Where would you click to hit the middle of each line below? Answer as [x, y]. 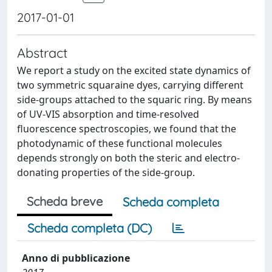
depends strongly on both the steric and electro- [128, 158]
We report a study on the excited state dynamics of [134, 70]
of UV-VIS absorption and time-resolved [108, 114]
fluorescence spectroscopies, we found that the [127, 129]
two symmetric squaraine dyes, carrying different [130, 85]
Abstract [42, 53]
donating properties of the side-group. [106, 172]
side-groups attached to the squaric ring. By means [134, 100]
